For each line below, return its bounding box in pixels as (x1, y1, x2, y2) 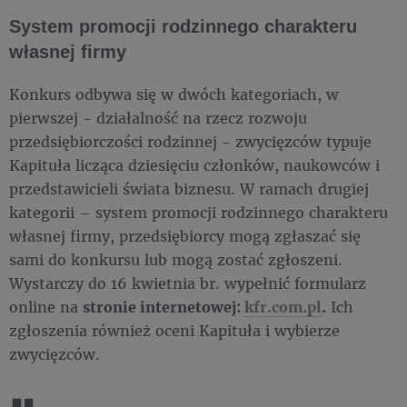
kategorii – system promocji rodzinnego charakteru (9, 203, 388, 222)
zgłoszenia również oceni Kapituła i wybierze (9, 321, 340, 340)
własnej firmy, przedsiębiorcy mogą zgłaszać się (9, 226, 361, 245)
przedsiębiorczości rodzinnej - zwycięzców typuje (9, 132, 372, 151)
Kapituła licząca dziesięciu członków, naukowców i (9, 155, 380, 174)
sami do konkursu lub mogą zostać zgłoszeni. (9, 250, 342, 269)
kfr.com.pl (244, 297, 322, 316)
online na (9, 297, 83, 316)
